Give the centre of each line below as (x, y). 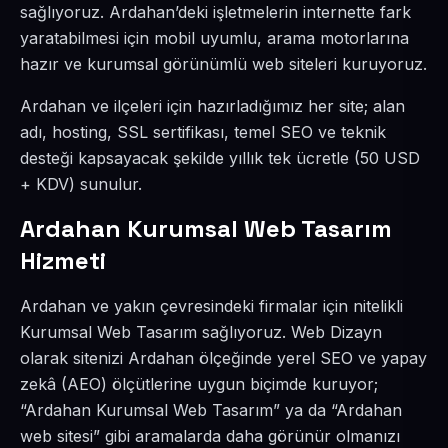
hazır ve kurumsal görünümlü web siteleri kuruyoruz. (223, 64)
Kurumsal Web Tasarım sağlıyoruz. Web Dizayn (201, 332)
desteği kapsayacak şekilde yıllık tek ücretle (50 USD (220, 158)
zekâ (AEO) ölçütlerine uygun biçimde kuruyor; (199, 384)
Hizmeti (63, 260)
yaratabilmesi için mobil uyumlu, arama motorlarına (214, 38)
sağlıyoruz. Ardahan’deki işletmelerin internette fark (215, 12)
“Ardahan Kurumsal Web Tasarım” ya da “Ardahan (211, 410)
